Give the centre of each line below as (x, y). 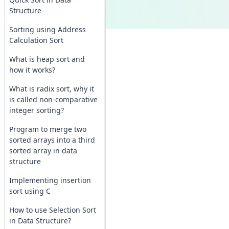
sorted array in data (43, 151)
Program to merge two (48, 129)
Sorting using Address (47, 29)
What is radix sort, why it (51, 89)
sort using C (30, 191)
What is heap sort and (47, 59)
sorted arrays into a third (52, 140)
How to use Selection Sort (52, 210)
